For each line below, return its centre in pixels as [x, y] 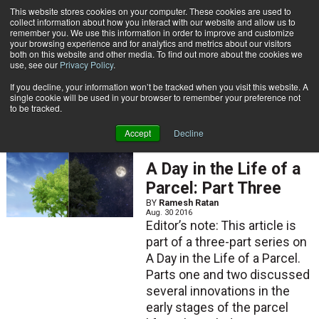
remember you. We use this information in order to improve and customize [152, 32]
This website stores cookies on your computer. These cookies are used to [151, 11]
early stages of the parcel [217, 308]
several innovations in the [218, 292]
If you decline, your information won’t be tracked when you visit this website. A [159, 87]
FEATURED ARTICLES [190, 149]
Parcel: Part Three [213, 189]
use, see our [35, 64]
